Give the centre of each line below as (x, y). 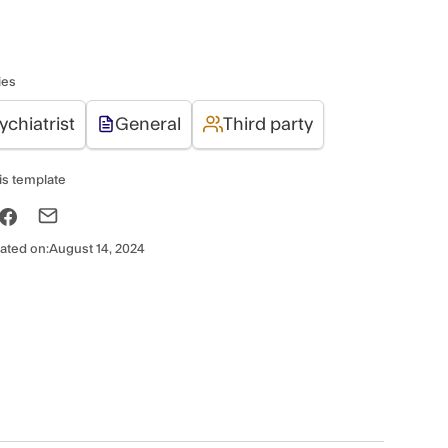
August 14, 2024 (96, 248)
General (147, 124)
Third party (267, 124)
